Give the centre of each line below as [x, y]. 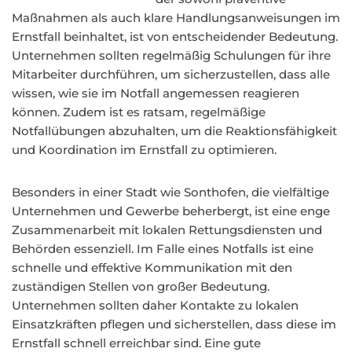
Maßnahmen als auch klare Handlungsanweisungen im [176, 18]
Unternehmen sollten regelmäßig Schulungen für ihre [171, 55]
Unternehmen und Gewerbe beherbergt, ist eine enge [171, 211]
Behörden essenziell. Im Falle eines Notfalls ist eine [163, 249]
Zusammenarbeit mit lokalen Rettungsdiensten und [167, 230]
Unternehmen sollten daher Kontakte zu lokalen [155, 305]
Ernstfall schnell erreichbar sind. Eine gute [136, 343]
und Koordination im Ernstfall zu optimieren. [144, 150]
